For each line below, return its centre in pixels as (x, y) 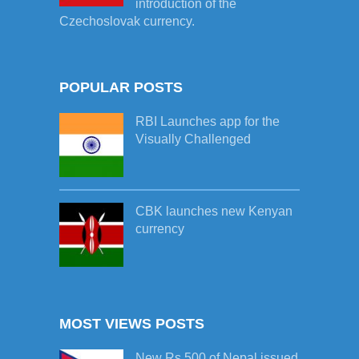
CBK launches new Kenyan (214, 212)
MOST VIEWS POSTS (132, 324)
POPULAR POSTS (121, 88)
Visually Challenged (193, 139)
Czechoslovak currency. (127, 22)
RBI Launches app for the (208, 122)
